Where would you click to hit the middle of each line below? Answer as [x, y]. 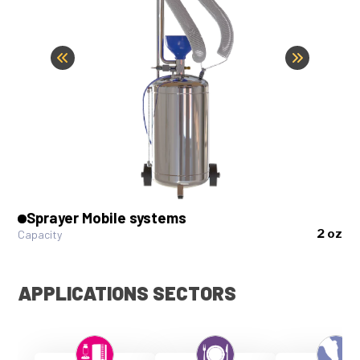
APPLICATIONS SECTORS [127, 293]
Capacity [40, 234]
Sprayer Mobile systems [107, 217]
